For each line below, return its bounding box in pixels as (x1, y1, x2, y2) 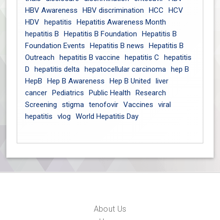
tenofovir (89, 100, 119, 109)
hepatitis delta (34, 65, 80, 74)
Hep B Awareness (47, 77, 105, 85)
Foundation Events (25, 41, 85, 50)
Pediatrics (52, 88, 84, 97)
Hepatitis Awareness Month (77, 18, 166, 27)
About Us (93, 204, 127, 214)
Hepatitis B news (90, 41, 144, 50)
